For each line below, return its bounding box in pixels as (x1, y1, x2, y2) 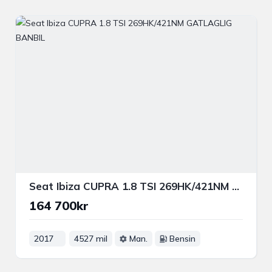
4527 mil (74, 233, 107, 245)
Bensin (169, 233, 195, 245)
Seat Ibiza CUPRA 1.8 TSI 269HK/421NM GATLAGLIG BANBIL (232, 180, 239, 193)
